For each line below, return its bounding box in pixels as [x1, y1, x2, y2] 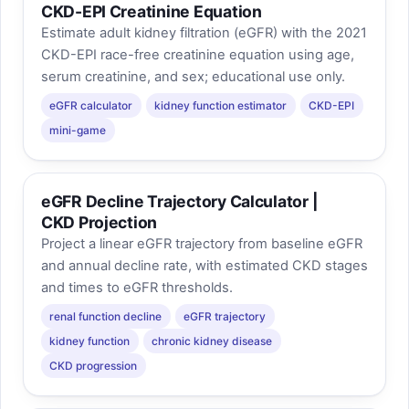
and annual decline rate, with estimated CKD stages [40, 257, 368, 275]
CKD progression [49, 358, 138, 372]
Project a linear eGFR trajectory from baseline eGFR [40, 236, 362, 253]
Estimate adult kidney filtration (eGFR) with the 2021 [40, 25, 367, 42]
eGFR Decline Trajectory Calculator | [40, 192, 319, 212]
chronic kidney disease [152, 333, 273, 348]
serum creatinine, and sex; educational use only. [40, 68, 345, 86]
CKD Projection [40, 213, 158, 233]
